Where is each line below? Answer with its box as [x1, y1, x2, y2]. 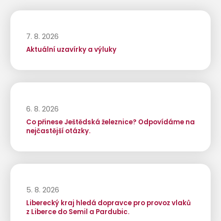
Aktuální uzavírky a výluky [26, 45, 116, 55]
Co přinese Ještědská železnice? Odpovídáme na [26, 117, 195, 127]
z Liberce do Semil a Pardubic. [26, 207, 129, 217]
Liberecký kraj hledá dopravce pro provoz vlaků [26, 198, 191, 208]
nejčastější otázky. [26, 126, 90, 136]
